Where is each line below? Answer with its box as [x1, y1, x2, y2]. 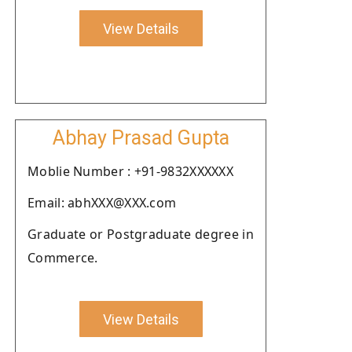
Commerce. [27, 249, 98, 266]
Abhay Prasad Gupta [52, 126, 229, 149]
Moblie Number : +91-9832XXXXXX [27, 163, 233, 180]
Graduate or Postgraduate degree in [27, 225, 254, 243]
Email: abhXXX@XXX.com [27, 194, 177, 211]
